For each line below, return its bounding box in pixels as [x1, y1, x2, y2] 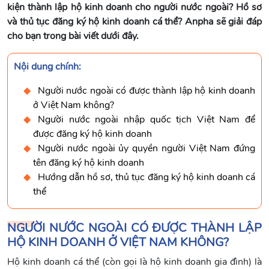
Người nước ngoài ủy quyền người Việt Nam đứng [38, 142, 255, 156]
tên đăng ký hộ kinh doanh [33, 156, 144, 170]
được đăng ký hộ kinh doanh [33, 127, 152, 141]
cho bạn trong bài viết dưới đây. [7, 29, 139, 43]
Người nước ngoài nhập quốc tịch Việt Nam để [38, 113, 255, 127]
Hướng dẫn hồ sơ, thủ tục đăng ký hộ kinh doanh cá [38, 171, 255, 184]
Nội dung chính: [14, 60, 81, 74]
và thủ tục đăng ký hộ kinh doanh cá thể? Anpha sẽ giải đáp [7, 15, 262, 29]
